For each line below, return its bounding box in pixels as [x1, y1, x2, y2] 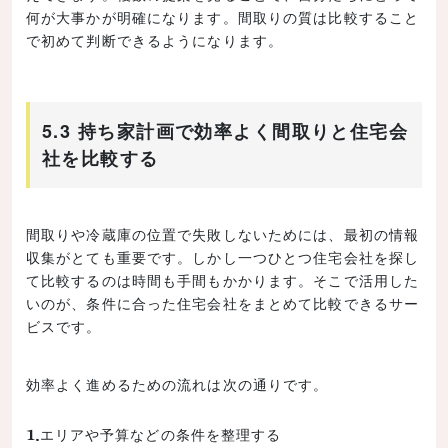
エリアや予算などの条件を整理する [39, 423, 282, 444]
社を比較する [42, 144, 159, 171]
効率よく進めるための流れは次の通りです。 [26, 373, 329, 394]
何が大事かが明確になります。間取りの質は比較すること [26, 6, 420, 27]
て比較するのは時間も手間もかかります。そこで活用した [26, 269, 420, 290]
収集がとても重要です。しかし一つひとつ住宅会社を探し [26, 246, 420, 267]
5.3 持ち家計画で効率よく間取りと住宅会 [42, 117, 409, 144]
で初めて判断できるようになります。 [26, 29, 284, 50]
